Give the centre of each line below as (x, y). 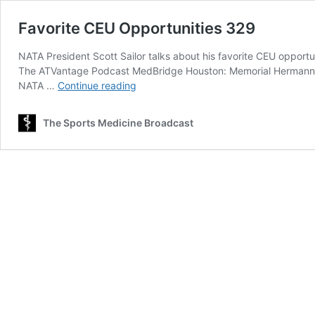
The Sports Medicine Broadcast (118, 123)
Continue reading (97, 85)
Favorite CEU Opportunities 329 (137, 28)
